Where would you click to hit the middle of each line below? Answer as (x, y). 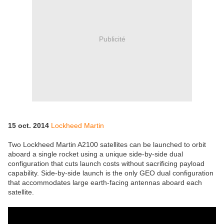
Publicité (112, 39)
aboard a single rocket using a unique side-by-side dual (95, 154)
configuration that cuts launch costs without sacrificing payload (106, 164)
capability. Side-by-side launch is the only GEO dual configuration (111, 173)
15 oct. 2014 (28, 126)
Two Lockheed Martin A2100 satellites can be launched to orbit (107, 145)
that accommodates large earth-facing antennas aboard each (105, 183)
